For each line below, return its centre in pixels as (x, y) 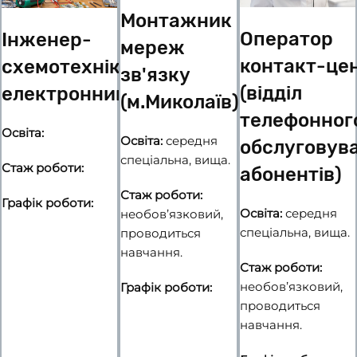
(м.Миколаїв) (180, 102)
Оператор (286, 39)
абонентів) (290, 174)
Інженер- (47, 39)
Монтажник (177, 21)
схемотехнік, (63, 67)
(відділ (271, 93)
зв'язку (156, 75)
